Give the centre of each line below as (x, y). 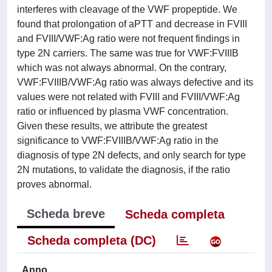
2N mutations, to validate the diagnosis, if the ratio (124, 170)
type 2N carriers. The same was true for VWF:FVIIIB (128, 53)
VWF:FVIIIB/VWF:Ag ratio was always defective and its (135, 82)
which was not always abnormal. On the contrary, (122, 68)
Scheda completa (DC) (92, 240)
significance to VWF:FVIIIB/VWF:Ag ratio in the (118, 141)
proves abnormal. (54, 184)
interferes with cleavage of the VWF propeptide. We (127, 9)
